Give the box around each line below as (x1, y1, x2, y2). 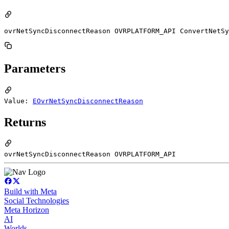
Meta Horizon (4, 205, 49, 215)
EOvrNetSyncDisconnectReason (33, 97, 143, 105)
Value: (4, 97, 33, 105)
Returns (4, 115, 46, 129)
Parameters (4, 61, 65, 75)
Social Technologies (4, 196, 69, 205)
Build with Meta (4, 187, 57, 196)
